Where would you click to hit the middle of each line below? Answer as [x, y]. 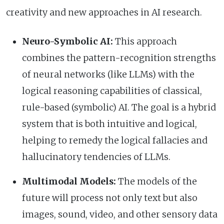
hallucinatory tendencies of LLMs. [96, 157]
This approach [145, 41]
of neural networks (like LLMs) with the [108, 74]
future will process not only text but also [110, 198]
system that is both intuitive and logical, [109, 124]
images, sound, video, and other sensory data [120, 214]
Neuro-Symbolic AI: [67, 41]
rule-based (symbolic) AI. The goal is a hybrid [119, 107]
